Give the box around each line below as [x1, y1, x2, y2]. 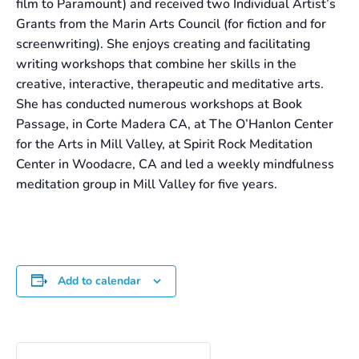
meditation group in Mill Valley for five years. [16, 175, 277, 193]
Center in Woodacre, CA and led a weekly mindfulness [16, 155, 334, 173]
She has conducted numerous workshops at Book [16, 95, 302, 113]
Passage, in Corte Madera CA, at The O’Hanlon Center [16, 115, 333, 133]
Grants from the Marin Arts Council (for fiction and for [16, 14, 326, 33]
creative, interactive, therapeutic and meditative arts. [16, 75, 324, 93]
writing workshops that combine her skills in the [16, 54, 296, 73]
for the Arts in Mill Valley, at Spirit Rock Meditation [16, 135, 313, 153]
